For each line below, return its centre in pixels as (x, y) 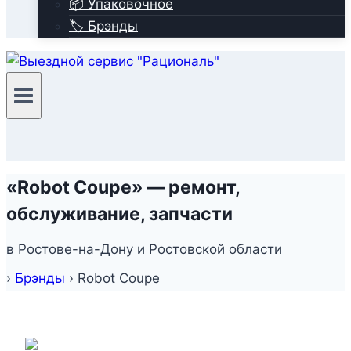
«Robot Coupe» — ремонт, (123, 187)
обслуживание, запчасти (119, 214)
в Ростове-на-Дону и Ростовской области (144, 250)
